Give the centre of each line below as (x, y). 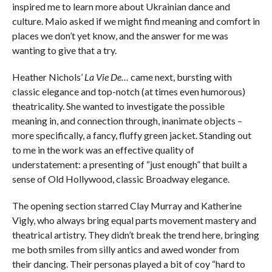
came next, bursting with (180, 77)
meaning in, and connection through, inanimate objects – (127, 121)
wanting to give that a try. (65, 50)
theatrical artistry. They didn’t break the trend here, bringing (135, 235)
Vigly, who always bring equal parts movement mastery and (134, 220)
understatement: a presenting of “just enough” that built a (129, 165)
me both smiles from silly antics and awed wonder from (125, 250)
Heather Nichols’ (48, 77)
